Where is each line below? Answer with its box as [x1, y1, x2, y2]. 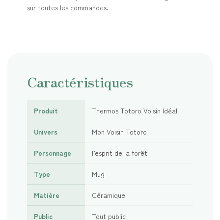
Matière [34, 190, 59, 200]
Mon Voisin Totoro [92, 127, 147, 137]
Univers [34, 127, 57, 137]
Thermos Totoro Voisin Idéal [92, 106, 177, 116]
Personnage [34, 148, 71, 158]
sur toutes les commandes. [27, 2, 109, 13]
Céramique [92, 190, 125, 200]
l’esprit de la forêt [92, 148, 147, 158]
